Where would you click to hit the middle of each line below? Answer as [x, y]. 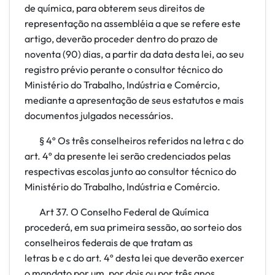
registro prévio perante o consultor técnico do [124, 69]
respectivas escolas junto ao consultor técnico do [130, 171]
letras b [41, 258]
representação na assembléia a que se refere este [133, 23]
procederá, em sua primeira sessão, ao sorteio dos [133, 227]
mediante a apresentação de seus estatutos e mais [134, 100]
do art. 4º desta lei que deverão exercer [159, 258]
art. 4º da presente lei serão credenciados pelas [128, 156]
